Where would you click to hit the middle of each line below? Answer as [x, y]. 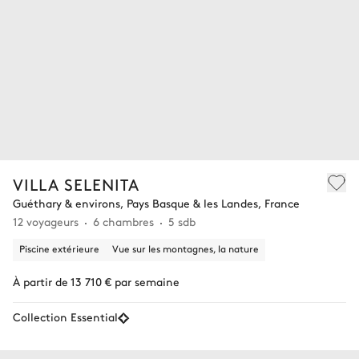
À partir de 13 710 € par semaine [96, 282]
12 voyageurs [46, 222]
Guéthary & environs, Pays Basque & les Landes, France [156, 203]
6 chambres [123, 222]
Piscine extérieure [59, 249]
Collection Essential [65, 317]
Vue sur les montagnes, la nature [186, 249]
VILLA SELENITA [76, 184]
